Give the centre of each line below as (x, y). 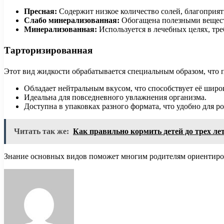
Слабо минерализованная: (72, 20)
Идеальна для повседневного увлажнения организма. (115, 97)
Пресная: (40, 11)
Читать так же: (41, 131)
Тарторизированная (48, 50)
